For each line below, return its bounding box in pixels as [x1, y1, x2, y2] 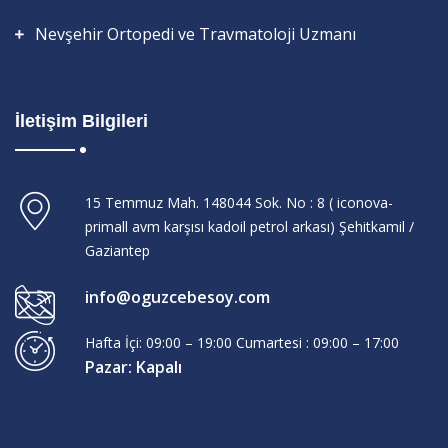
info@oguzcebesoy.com [85, 286, 270, 309]
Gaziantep [85, 241, 150, 261]
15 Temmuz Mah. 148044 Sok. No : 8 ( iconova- [85, 193, 393, 213]
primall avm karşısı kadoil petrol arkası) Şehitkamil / [85, 217, 414, 237]
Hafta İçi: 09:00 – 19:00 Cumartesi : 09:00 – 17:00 [85, 333, 399, 353]
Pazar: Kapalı [85, 356, 182, 379]
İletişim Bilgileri [15, 111, 148, 132]
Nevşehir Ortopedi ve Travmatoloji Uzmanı [35, 23, 356, 46]
